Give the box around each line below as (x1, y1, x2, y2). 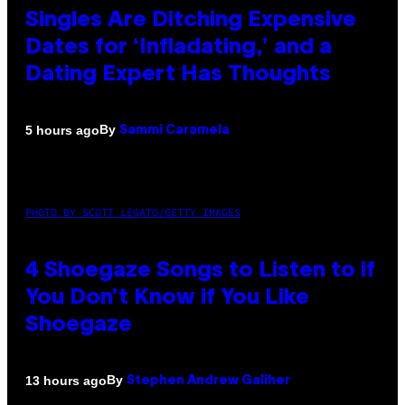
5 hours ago (25, 122, 99, 137)
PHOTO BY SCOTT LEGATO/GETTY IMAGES (25, 205, 240, 220)
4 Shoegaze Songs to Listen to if (25, 261, 375, 282)
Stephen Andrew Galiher (127, 375, 290, 388)
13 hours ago (25, 372, 107, 388)
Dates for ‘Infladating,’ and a (25, 38, 332, 59)
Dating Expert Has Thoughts (25, 65, 331, 86)
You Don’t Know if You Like (25, 288, 309, 309)
